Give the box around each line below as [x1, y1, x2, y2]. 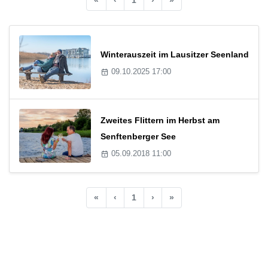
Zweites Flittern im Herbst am [100, 115, 220, 125]
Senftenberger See [100, 131, 176, 141]
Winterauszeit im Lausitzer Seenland [100, 50, 249, 60]
